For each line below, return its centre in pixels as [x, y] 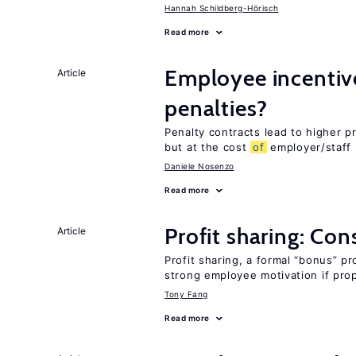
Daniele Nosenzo [199, 166]
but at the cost [208, 147]
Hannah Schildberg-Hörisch [222, 8]
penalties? [216, 108]
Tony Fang [186, 294]
